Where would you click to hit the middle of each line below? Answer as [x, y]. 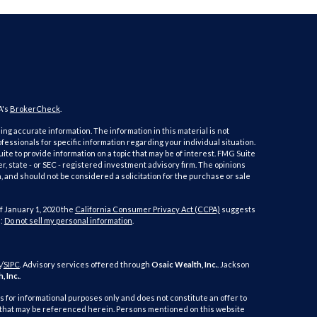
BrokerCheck [35, 109]
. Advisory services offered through [85, 264]
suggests [237, 209]
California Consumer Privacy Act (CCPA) [147, 209]
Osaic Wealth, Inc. [184, 264]
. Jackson [233, 264]
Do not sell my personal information [68, 220]
